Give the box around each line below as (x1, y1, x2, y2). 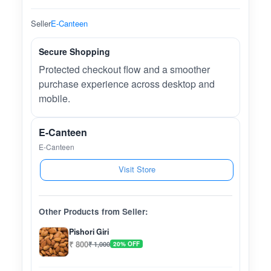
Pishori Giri (69, 226, 109, 238)
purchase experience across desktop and (39, 77, 215, 91)
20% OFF (113, 240, 140, 249)
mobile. (39, 91, 70, 106)
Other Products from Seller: (39, 206, 148, 218)
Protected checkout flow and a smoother (39, 62, 210, 77)
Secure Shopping (39, 45, 110, 58)
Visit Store (118, 163, 155, 175)
